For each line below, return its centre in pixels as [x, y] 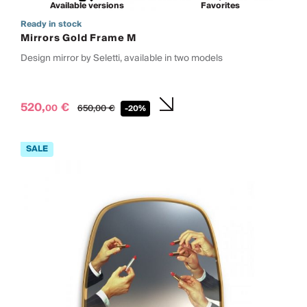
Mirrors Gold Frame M [78, 38]
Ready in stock [51, 24]
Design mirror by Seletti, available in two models [122, 58]
